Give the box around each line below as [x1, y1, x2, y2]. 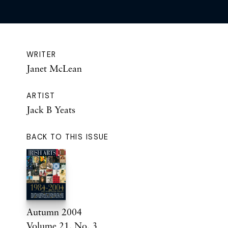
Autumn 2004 [26, 206, 82, 217]
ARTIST [26, 91, 55, 100]
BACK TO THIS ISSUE [26, 132, 109, 141]
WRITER [26, 49, 56, 59]
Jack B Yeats [26, 103, 75, 115]
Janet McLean [26, 62, 82, 74]
